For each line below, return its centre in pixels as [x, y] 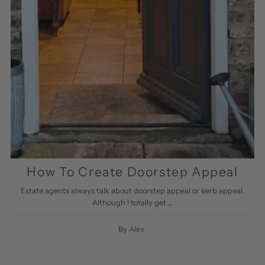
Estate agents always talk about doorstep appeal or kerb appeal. [132, 191]
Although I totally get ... [132, 203]
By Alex [131, 230]
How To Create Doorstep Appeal [132, 172]
